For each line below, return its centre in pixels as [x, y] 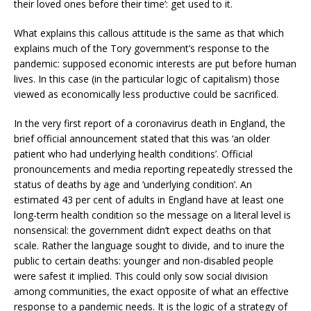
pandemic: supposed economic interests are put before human [155, 63]
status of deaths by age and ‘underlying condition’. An [133, 184]
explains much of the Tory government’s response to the [142, 48]
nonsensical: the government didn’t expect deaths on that [143, 230]
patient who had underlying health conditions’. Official [133, 153]
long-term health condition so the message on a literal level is [152, 215]
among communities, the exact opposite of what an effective [151, 291]
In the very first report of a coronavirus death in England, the [150, 123]
